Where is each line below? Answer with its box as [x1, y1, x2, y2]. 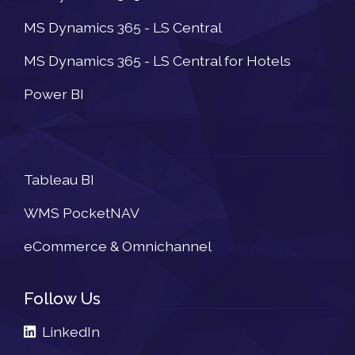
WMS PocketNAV [24, 204, 139, 221]
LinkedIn [36, 323, 100, 340]
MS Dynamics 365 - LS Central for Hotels [24, 52, 291, 69]
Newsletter [24, 136, 113, 156]
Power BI [24, 85, 84, 102]
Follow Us [24, 288, 101, 308]
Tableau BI [24, 170, 94, 188]
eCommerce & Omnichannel [24, 237, 212, 254]
